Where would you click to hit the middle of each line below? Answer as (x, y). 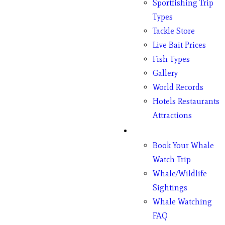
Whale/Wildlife (180, 174)
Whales (147, 130)
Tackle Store (174, 31)
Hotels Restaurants (186, 101)
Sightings (170, 188)
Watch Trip (172, 159)
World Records (178, 87)
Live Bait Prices (179, 45)
